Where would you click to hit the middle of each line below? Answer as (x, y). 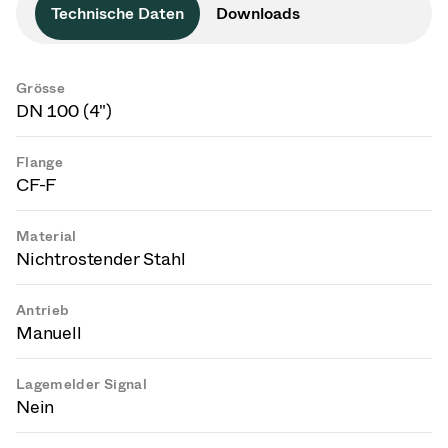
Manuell (49, 333)
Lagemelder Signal (81, 384)
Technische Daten (117, 13)
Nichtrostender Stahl (101, 259)
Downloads (258, 13)
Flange (40, 162)
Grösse (41, 88)
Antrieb (43, 310)
